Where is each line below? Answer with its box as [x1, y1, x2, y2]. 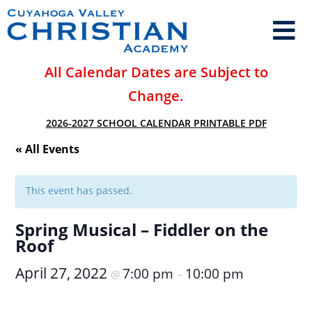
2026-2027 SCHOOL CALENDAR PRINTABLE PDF [45, 116, 267, 130]
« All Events [15, 141, 80, 157]
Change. [128, 86, 184, 105]
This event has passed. [26, 184, 133, 197]
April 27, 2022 [15, 263, 111, 283]
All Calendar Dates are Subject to [44, 63, 268, 81]
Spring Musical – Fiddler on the [15, 219, 269, 241]
